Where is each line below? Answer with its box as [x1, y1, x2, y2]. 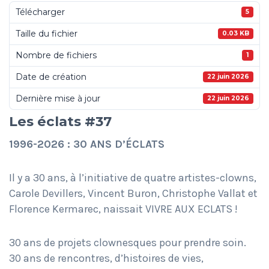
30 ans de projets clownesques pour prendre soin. [9, 235, 246, 249]
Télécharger [16, 7, 65, 18]
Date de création [16, 71, 86, 83]
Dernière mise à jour [16, 93, 100, 104]
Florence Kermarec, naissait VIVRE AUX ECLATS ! [9, 202, 238, 216]
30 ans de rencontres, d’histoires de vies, [9, 251, 204, 265]
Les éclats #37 [9, 112, 112, 130]
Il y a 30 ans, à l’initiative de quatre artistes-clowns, [9, 171, 256, 184]
